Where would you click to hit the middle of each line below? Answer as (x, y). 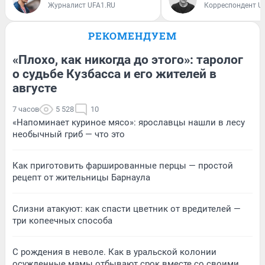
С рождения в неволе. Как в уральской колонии (114, 252)
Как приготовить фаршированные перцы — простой (123, 165)
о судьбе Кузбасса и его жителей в (114, 74)
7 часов (26, 109)
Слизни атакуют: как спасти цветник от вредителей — (127, 209)
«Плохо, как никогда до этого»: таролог (128, 59)
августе (35, 88)
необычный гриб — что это (69, 134)
